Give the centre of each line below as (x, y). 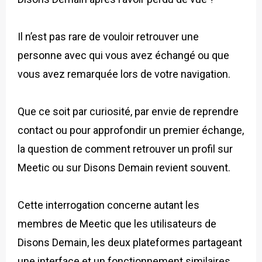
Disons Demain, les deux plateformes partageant (130, 242)
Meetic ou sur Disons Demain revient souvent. (124, 167)
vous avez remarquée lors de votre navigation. (124, 74)
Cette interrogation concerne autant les (108, 205)
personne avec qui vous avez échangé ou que (123, 55)
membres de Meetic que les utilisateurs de (117, 223)
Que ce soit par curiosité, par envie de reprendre (128, 111)
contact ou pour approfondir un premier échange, (131, 130)
